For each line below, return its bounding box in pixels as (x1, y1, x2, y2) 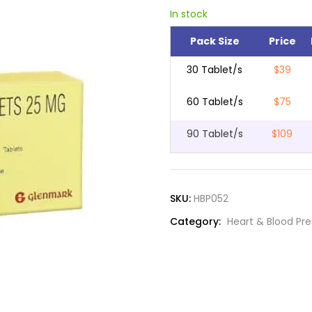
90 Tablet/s (186, 127, 243, 141)
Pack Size (189, 34, 240, 49)
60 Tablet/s (186, 95, 243, 109)
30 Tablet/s (187, 63, 242, 77)
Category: (170, 214, 224, 229)
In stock (170, 7, 208, 21)
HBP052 (194, 192, 228, 206)
